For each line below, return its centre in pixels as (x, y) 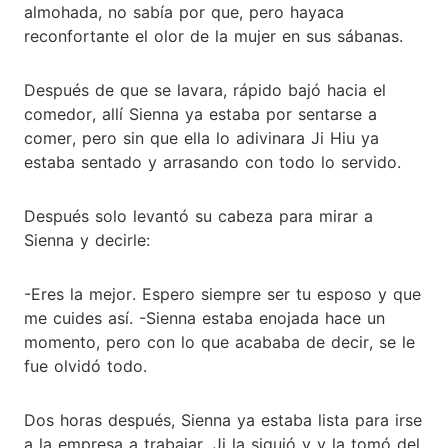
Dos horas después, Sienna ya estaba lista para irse (223, 419)
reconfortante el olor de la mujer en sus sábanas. (213, 35)
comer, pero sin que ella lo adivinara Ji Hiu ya (201, 137)
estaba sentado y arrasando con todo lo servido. (212, 161)
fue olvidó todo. (85, 365)
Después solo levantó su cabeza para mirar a (198, 215)
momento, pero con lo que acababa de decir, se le (219, 341)
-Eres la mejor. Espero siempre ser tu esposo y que (222, 293)
